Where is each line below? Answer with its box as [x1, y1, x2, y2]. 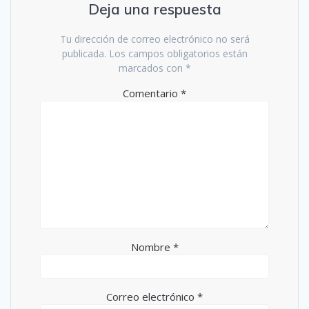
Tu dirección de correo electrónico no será [59, 32, 250, 46]
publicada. [61, 46, 106, 60]
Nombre [130, 239, 173, 254]
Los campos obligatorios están [108, 46, 248, 60]
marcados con [118, 61, 186, 74]
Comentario [123, 86, 181, 100]
